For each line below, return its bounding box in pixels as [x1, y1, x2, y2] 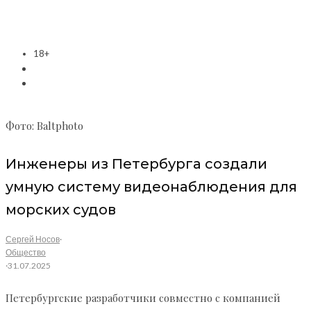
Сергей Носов [6, 234, 60, 245]
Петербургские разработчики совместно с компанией [6, 291, 280, 305]
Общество [6, 247, 46, 258]
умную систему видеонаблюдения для [6, 178, 297, 195]
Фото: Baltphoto [6, 119, 83, 133]
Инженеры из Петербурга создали [6, 155, 267, 172]
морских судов [6, 201, 116, 218]
